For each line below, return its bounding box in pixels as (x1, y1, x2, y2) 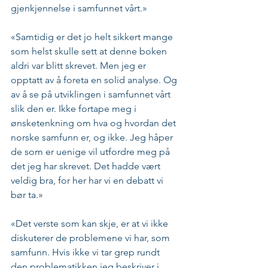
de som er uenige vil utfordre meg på (11, 146, 172, 158)
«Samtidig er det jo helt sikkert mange (11, 31, 175, 43)
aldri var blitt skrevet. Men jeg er (11, 60, 148, 72)
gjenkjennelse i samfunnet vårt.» (11, 2, 147, 14)
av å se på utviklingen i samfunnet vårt (11, 89, 173, 100)
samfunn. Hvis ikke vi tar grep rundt (11, 246, 162, 258)
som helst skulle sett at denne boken (11, 45, 169, 57)
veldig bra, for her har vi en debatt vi (11, 175, 166, 187)
